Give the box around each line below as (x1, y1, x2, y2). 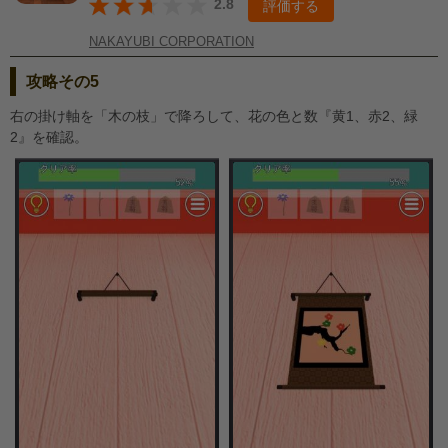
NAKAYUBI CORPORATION (89, 34, 254, 50)
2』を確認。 (10, 129, 88, 145)
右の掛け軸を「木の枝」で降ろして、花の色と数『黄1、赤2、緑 (10, 108, 418, 124)
